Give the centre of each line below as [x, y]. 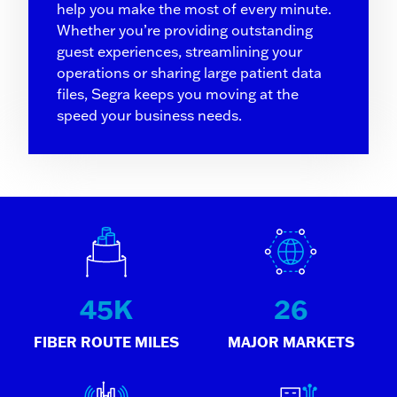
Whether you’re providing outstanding [185, 31]
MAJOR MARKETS [291, 342]
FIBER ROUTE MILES [106, 342]
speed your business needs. [149, 116]
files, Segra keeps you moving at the [178, 94]
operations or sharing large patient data [189, 73]
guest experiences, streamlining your [179, 52]
